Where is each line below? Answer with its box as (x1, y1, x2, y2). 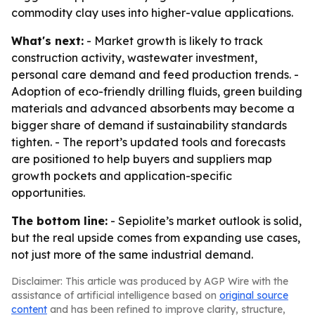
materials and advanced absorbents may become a (11, 101, 295, 115)
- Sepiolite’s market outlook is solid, (108, 214, 302, 228)
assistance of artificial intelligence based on (11, 289, 219, 302)
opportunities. (11, 186, 85, 200)
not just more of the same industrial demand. (11, 247, 253, 262)
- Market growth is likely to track (84, 34, 263, 48)
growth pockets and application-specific (11, 169, 232, 183)
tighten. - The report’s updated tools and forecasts (11, 135, 285, 149)
